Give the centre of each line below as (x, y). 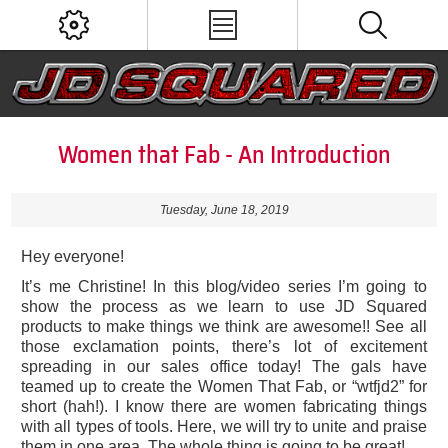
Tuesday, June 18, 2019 (224, 210)
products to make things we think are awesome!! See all (224, 327)
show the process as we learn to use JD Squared (224, 307)
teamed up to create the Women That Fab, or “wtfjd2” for (224, 387)
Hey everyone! (73, 257)
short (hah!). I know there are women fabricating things (224, 407)
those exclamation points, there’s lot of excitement (224, 347)
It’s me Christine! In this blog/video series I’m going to (224, 287)
